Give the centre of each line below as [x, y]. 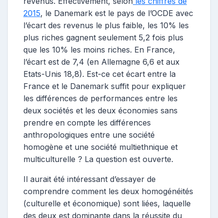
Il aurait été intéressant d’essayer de [90, 179]
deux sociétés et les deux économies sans [100, 110]
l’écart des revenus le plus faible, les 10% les [106, 25]
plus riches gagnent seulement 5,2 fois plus [103, 37]
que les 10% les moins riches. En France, [99, 49]
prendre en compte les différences [87, 122]
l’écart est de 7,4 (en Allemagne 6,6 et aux [101, 62]
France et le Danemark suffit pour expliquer [105, 86]
